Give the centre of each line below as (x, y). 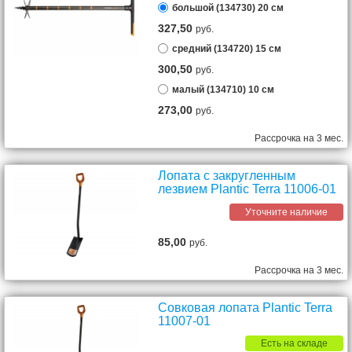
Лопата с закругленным (227, 176)
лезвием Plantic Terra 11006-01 (247, 189)
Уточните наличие (286, 212)
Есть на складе (294, 343)
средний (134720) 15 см (227, 49)
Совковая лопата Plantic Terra (246, 308)
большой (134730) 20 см (228, 8)
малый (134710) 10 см (224, 90)
